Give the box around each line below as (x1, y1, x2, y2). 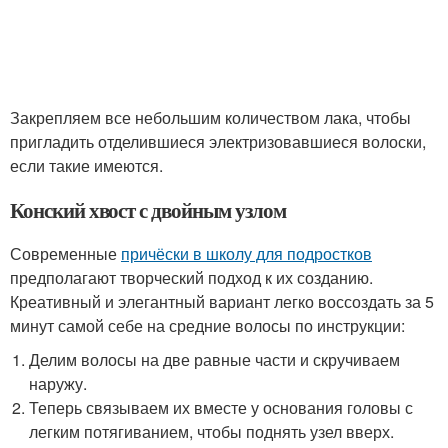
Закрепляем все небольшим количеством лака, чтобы (10, 106, 411, 130)
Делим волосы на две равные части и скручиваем (29, 348, 401, 372)
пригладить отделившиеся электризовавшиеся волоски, (10, 130, 426, 154)
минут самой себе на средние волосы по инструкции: (10, 314, 405, 338)
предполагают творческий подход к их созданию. (10, 266, 373, 290)
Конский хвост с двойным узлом (10, 195, 286, 226)
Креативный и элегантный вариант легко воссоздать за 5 (10, 290, 434, 314)
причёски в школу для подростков (121, 242, 372, 266)
